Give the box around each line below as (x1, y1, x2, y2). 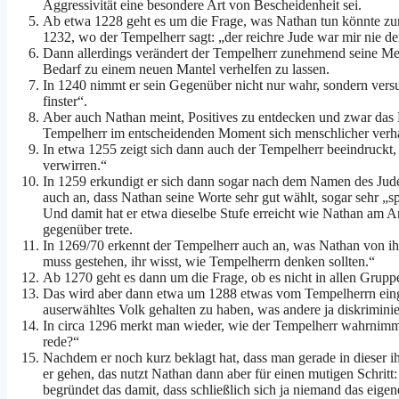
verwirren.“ (43, 158, 107, 174)
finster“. (43, 94, 87, 110)
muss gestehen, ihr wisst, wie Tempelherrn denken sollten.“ (43, 254, 375, 270)
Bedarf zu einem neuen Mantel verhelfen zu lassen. (43, 61, 330, 77)
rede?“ (43, 334, 79, 350)
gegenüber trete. (43, 222, 133, 238)
